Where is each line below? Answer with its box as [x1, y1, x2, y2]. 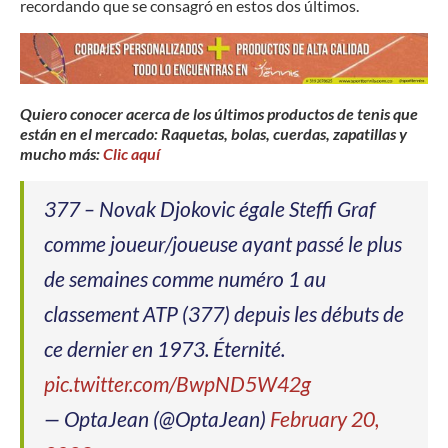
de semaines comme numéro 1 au [44, 265, 326, 291]
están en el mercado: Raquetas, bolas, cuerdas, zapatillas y [20, 123, 407, 143]
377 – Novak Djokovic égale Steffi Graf [44, 195, 375, 221]
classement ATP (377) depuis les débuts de [44, 300, 404, 326]
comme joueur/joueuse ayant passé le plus [44, 230, 402, 256]
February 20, [270, 405, 379, 431]
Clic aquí [100, 143, 160, 163]
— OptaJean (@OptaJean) [44, 405, 270, 431]
